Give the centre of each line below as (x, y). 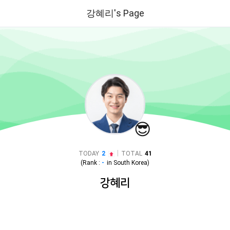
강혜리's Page (115, 13)
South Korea (130, 163)
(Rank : (91, 163)
